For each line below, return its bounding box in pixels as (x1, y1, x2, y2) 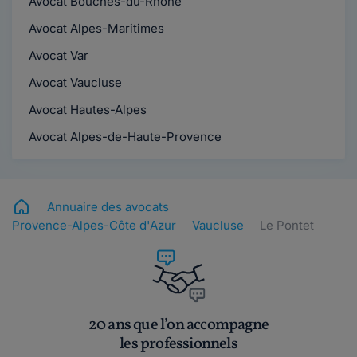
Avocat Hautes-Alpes (25, 102, 147, 117)
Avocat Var (25, 48, 88, 63)
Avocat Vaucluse (25, 75, 122, 90)
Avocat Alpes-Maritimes (25, 21, 164, 36)
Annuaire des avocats (47, 199, 169, 214)
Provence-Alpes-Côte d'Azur (12, 218, 176, 233)
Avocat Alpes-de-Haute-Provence (25, 129, 222, 144)
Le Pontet (260, 218, 314, 233)
